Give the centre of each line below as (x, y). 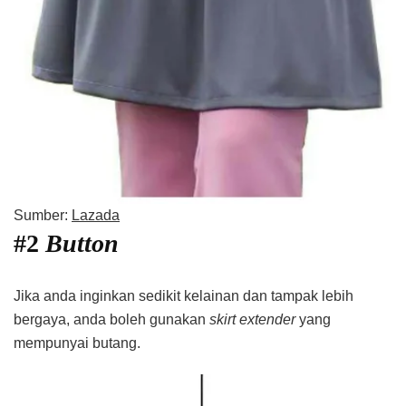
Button (82, 243)
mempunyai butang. (77, 343)
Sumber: (43, 215)
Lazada (96, 215)
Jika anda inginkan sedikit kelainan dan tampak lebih (184, 295)
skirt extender (254, 319)
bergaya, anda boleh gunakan (111, 319)
